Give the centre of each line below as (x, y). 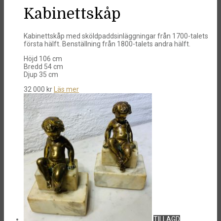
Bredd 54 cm (43, 66)
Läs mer (66, 89)
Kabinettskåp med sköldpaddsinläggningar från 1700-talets (116, 36)
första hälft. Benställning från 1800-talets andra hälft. (107, 44)
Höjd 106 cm (43, 58)
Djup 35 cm (41, 74)
